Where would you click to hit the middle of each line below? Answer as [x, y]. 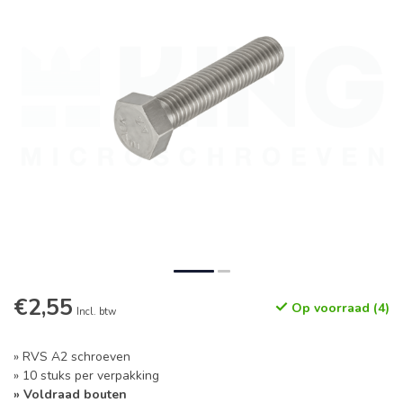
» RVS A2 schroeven [72, 357]
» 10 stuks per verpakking [86, 376]
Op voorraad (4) [339, 308]
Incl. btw [96, 312]
